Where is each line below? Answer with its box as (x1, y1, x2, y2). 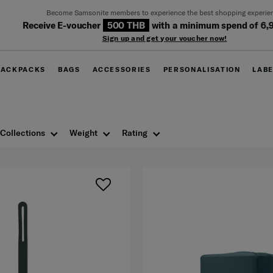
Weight (69, 127, 97, 138)
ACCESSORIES (92, 65, 151, 74)
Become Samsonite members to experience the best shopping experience (18, 7, 255, 17)
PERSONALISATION (163, 65, 241, 74)
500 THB (79, 19, 117, 31)
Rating (122, 127, 147, 138)
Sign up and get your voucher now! (74, 33, 199, 43)
